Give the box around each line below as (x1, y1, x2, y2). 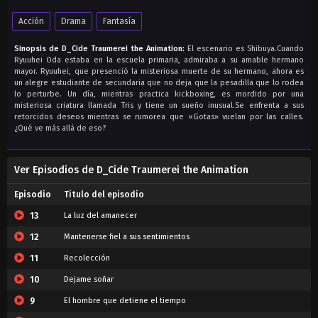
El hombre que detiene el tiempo (64, 296, 186, 305)
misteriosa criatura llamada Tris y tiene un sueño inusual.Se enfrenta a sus (14, 101, 304, 110)
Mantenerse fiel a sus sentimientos (64, 232, 190, 241)
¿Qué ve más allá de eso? (14, 124, 106, 133)
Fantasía (103, 16, 136, 26)
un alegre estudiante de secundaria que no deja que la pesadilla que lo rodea (14, 78, 304, 87)
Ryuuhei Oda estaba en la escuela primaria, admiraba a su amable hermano (14, 55, 304, 65)
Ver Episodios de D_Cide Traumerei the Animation (14, 164, 248, 176)
